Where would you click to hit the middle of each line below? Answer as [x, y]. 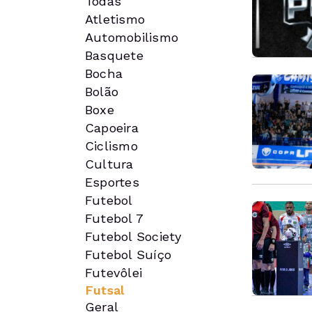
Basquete [114, 55]
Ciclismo [111, 146]
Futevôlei [114, 273]
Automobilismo [132, 37]
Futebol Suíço [128, 255]
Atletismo [115, 19]
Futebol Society [133, 236]
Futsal [105, 290]
